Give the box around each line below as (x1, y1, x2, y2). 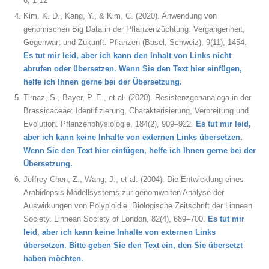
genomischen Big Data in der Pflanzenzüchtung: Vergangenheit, (23, 25, 245, 34)
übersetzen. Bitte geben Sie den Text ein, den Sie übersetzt (23, 241, 243, 250)
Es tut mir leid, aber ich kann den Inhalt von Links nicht (23, 51, 231, 60)
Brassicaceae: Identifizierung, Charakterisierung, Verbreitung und (23, 106, 249, 115)
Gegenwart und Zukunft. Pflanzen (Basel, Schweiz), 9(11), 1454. (23, 38, 247, 47)
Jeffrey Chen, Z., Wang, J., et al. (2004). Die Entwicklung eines (23, 175, 244, 184)
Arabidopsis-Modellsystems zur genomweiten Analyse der (23, 188, 224, 197)
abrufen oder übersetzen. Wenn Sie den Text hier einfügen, (23, 64, 242, 73)
